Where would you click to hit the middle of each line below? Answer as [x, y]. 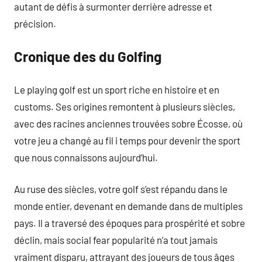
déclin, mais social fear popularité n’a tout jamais [116, 240]
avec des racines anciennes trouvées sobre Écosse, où [128, 123]
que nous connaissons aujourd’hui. [86, 157]
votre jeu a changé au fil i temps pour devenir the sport [127, 140]
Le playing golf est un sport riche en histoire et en [117, 89]
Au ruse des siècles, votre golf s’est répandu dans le [121, 189]
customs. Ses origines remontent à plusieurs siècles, [125, 106]
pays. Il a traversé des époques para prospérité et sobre [130, 223]
